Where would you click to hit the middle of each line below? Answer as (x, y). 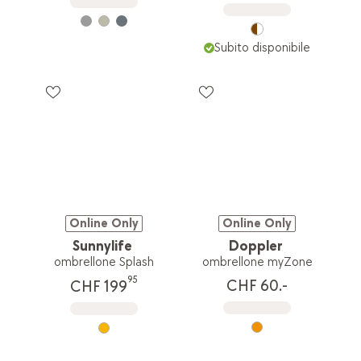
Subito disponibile (262, 48)
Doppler (256, 247)
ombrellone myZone (257, 263)
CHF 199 (98, 286)
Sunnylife (102, 247)
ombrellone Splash (104, 263)
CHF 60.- (257, 286)
